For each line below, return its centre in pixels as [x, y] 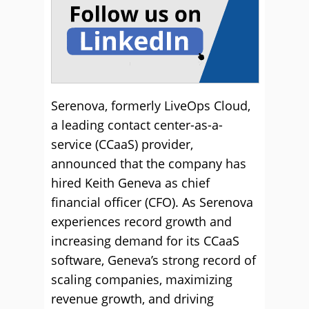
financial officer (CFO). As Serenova [152, 202]
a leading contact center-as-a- [137, 125]
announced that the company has [149, 163]
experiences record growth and [141, 221]
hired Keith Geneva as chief [130, 183]
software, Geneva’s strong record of [153, 260]
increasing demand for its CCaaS [145, 241]
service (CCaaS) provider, [122, 144]
